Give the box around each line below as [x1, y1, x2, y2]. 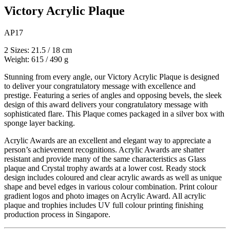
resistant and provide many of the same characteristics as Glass [4, 154, 206, 163]
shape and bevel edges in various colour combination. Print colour [4, 182, 217, 191]
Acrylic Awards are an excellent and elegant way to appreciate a [4, 136, 211, 145]
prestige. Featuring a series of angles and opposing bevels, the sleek [4, 90, 222, 100]
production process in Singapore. [4, 209, 110, 219]
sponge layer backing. [4, 118, 75, 127]
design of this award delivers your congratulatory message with [4, 100, 208, 109]
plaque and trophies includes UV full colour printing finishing [4, 200, 203, 209]
